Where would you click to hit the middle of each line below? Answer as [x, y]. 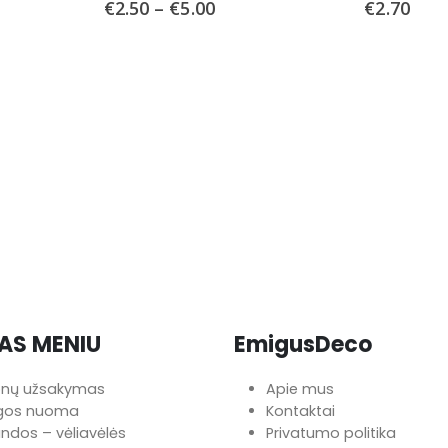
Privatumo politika [331, 433]
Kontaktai [300, 411]
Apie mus [300, 389]
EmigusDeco [303, 344]
